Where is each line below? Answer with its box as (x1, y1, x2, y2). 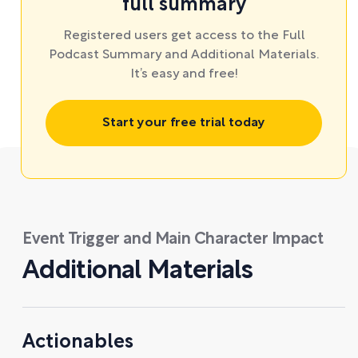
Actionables (22, 334, 133, 352)
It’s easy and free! (129, 69, 238, 80)
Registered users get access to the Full (62, 30, 305, 42)
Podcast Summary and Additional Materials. (49, 50, 319, 61)
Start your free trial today (102, 117, 265, 129)
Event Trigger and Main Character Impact (22, 233, 324, 247)
